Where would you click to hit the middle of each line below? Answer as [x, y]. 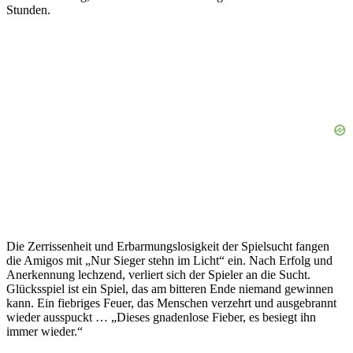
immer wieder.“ [45, 332]
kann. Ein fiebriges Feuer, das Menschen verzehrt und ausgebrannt [171, 303]
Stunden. [28, 10]
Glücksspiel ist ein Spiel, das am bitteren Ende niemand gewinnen [170, 289]
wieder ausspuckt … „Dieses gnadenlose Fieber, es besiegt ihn [161, 318]
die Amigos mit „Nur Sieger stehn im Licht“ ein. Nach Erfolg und [169, 261]
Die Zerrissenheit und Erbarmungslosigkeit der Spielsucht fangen [168, 247]
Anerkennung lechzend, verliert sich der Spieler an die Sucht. [158, 275]
